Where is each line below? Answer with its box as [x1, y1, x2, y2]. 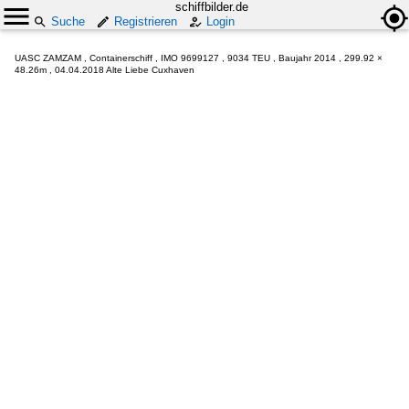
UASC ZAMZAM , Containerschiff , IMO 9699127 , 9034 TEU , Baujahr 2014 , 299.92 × [15, 53, 383, 63]
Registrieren [114, 15, 177, 28]
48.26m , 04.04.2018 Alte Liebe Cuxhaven [15, 65, 194, 75]
